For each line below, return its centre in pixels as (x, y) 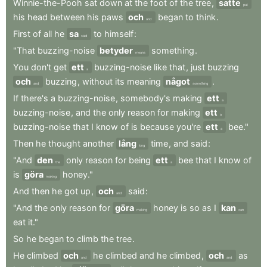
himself (119, 34)
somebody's (145, 98)
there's (35, 98)
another (98, 143)
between (67, 17)
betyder (116, 50)
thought (64, 143)
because (157, 127)
